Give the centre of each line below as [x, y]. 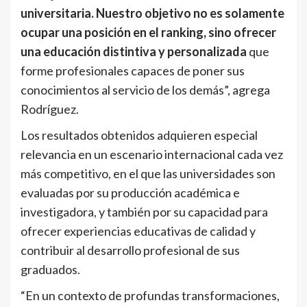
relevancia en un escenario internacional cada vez [152, 155]
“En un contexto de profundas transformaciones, [150, 296]
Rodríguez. [50, 109]
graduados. [50, 270]
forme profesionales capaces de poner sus [133, 71]
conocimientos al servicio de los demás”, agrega [145, 90]
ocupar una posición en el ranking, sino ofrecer [148, 33]
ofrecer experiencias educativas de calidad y [138, 231]
